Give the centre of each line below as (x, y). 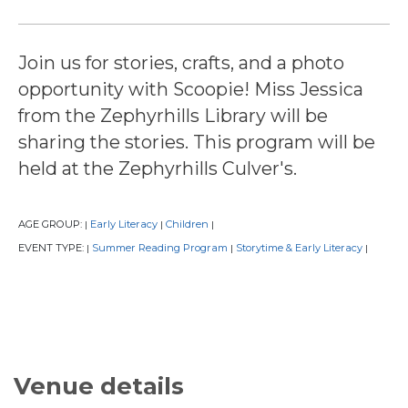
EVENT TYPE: (52, 248)
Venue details (99, 386)
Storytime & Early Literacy (299, 248)
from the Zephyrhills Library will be (173, 115)
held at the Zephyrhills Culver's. (158, 168)
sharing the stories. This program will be (197, 142)
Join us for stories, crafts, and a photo (181, 62)
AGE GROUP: (51, 224)
